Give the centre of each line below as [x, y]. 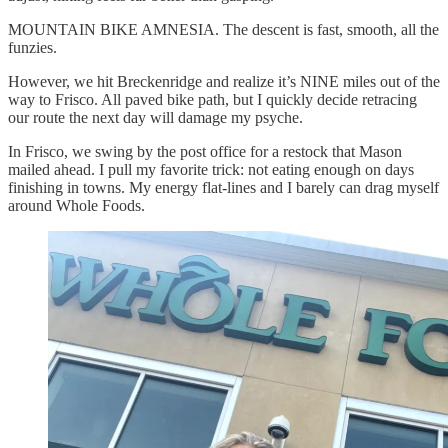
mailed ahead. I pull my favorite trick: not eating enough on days [211, 170]
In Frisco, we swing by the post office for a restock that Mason [205, 152]
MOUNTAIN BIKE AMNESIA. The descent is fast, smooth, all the [223, 30]
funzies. [34, 48]
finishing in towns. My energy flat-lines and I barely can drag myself [223, 188]
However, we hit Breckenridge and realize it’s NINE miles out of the [224, 82]
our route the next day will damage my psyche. [155, 118]
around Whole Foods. [76, 206]
